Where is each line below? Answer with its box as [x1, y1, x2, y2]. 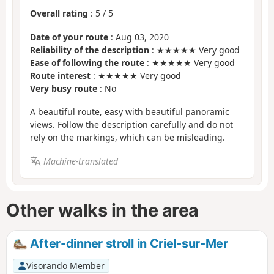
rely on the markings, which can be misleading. [30, 131, 225, 144]
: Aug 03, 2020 [108, 31, 169, 43]
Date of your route [30, 31, 108, 43]
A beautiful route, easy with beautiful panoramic [30, 106, 229, 118]
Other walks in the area [6, 199, 199, 221]
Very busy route [30, 82, 97, 94]
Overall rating [30, 7, 88, 20]
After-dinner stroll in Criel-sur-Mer [27, 235, 228, 251]
